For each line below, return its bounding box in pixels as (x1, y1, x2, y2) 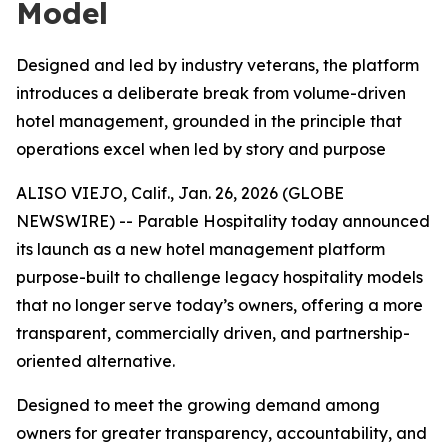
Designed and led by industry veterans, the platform (16, 55, 419, 75)
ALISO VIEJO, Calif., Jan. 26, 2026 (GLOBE (16, 183, 344, 203)
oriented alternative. (16, 351, 175, 371)
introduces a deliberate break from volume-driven (16, 83, 406, 103)
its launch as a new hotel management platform (16, 239, 385, 259)
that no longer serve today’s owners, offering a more (16, 295, 423, 315)
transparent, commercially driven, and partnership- (16, 323, 410, 343)
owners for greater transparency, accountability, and (16, 423, 427, 443)
